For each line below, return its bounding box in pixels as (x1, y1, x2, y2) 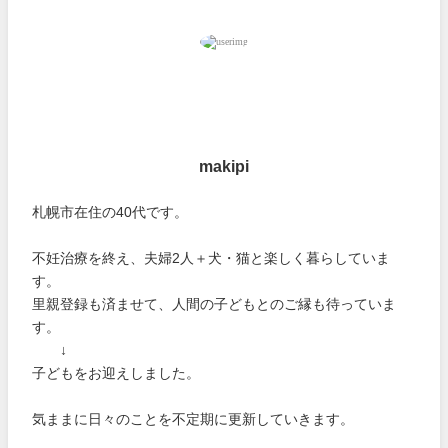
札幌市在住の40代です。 (32, 204, 189, 219)
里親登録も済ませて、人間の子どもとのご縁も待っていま (32, 296, 397, 311)
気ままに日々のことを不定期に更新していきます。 (32, 411, 355, 426)
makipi (199, 157, 249, 174)
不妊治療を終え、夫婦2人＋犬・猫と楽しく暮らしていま (32, 250, 391, 265)
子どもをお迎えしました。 (32, 365, 201, 380)
